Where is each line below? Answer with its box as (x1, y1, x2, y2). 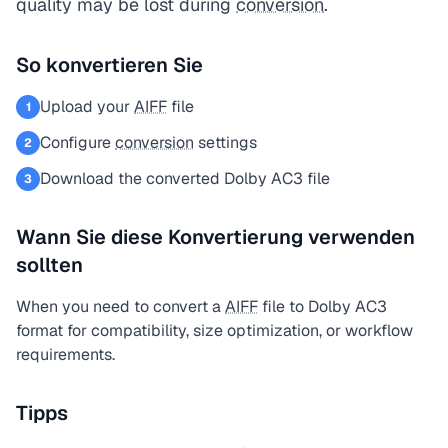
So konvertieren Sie (16, 52, 203, 78)
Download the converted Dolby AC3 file (40, 168, 330, 189)
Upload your (40, 96, 134, 117)
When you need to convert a (16, 296, 225, 317)
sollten (16, 252, 83, 278)
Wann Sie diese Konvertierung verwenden (16, 224, 415, 250)
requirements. (16, 344, 115, 365)
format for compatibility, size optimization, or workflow (16, 320, 413, 341)
